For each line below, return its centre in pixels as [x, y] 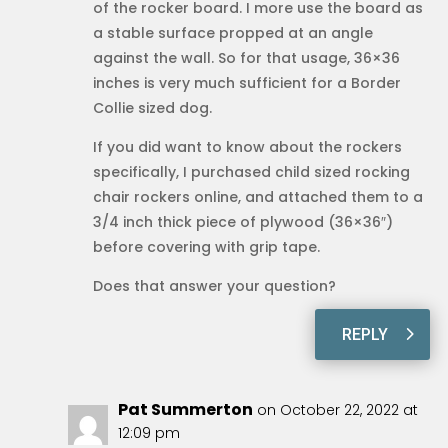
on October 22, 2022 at [337, 409]
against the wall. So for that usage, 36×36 [246, 57]
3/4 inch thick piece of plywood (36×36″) [242, 221]
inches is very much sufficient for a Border [246, 82]
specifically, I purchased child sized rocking [251, 171]
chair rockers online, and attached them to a [257, 196]
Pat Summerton [185, 409]
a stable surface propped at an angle [232, 32]
